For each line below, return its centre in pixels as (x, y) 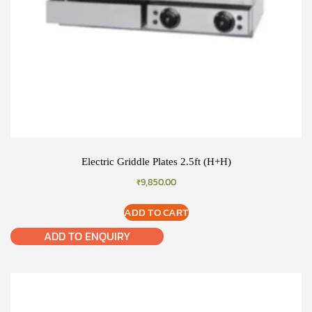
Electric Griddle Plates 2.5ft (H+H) (156, 162)
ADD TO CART (156, 212)
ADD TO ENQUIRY (87, 236)
